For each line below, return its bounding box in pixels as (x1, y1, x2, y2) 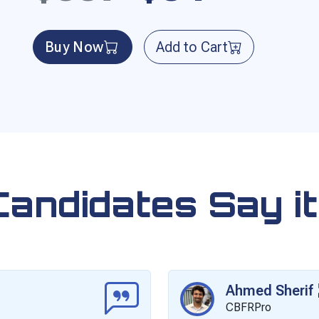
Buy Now (45, 38, 104, 56)
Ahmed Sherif (226, 281, 313, 299)
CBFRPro (226, 300, 271, 314)
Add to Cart (155, 38, 228, 56)
